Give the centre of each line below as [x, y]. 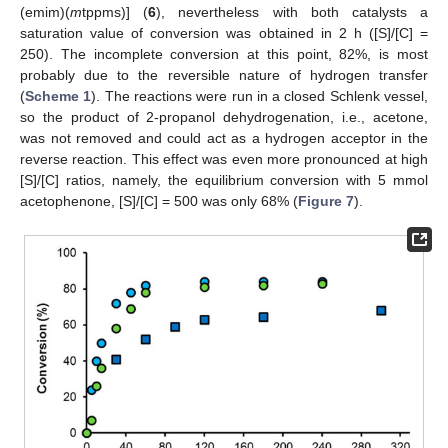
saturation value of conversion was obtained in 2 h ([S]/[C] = [224, 33]
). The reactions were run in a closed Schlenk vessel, [260, 96]
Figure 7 [326, 201]
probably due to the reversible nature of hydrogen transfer [224, 75]
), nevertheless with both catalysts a [292, 12]
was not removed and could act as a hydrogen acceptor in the [224, 138]
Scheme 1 [58, 96]
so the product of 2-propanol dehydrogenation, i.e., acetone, [224, 117]
